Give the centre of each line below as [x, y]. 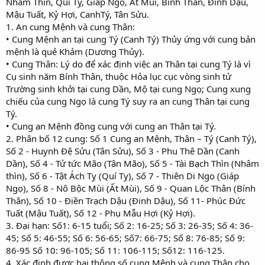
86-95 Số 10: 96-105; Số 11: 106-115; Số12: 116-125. [115, 250]
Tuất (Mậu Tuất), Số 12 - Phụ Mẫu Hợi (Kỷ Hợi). [101, 213]
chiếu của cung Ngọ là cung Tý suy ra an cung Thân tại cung [128, 101]
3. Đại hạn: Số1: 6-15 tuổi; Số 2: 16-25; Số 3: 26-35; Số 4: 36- [130, 225]
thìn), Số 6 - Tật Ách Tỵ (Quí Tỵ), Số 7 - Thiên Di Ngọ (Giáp [122, 175]
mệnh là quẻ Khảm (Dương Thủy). [75, 51]
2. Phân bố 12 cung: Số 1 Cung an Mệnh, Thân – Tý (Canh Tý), [131, 138]
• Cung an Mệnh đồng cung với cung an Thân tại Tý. [111, 126]
